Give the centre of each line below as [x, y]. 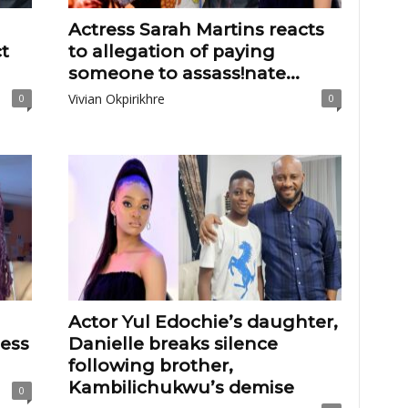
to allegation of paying [171, 51]
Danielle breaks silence [173, 344]
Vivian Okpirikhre [116, 99]
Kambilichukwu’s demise [181, 388]
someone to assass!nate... [184, 73]
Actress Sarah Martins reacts [196, 30]
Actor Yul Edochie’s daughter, [203, 322]
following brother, [150, 366]
